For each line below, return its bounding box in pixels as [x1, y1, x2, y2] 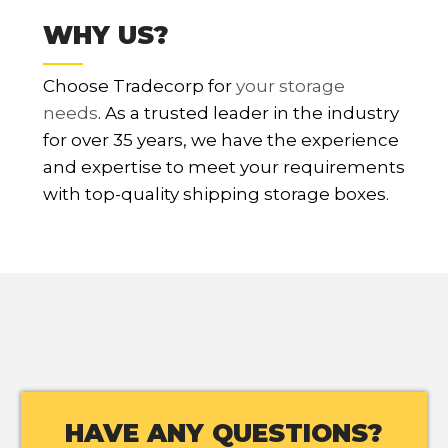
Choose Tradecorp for [43, 76, 237, 97]
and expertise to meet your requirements [43, 157, 406, 178]
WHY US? [43, 20, 170, 51]
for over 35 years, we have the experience [43, 130, 400, 151]
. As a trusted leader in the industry [98, 103, 400, 124]
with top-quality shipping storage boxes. [43, 184, 390, 205]
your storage [236, 76, 346, 97]
